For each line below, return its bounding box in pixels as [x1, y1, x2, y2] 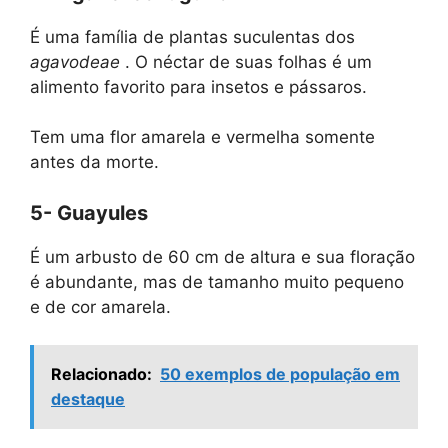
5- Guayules [30, 200, 148, 225]
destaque [51, 389, 125, 410]
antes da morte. [30, 152, 159, 173]
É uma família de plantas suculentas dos [30, 26, 355, 47]
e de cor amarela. [30, 296, 171, 317]
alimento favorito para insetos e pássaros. [30, 76, 367, 97]
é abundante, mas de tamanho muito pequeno [30, 271, 404, 292]
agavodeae [30, 51, 120, 72]
